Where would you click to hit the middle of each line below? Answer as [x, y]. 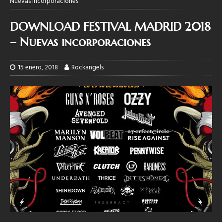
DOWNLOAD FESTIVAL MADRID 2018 [110, 27]
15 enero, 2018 [38, 67]
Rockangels [87, 67]
